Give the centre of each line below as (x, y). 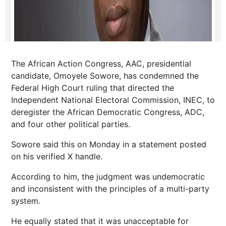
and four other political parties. (71, 124)
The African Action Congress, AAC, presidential (101, 64)
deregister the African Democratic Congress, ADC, (108, 112)
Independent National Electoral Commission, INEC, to (113, 100)
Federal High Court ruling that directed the (93, 88)
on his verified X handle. (57, 156)
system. (26, 201)
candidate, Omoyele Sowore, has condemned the (105, 76)
